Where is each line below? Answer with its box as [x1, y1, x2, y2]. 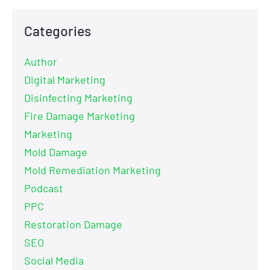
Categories [24, 22, 91, 39]
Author [24, 54, 57, 68]
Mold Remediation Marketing [24, 163, 161, 177]
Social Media [24, 253, 84, 267]
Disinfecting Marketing [24, 90, 133, 104]
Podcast [24, 181, 63, 195]
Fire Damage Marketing [24, 108, 135, 122]
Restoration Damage [24, 217, 122, 231]
